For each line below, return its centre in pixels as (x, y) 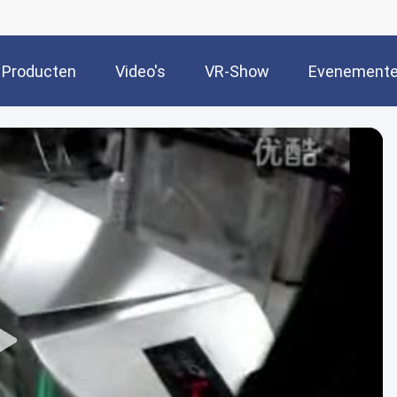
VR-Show (237, 72)
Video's (140, 72)
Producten (39, 72)
